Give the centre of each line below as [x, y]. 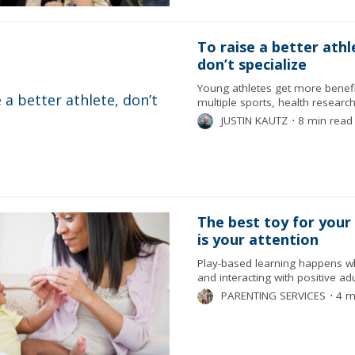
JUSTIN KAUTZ [254, 120]
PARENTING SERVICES [273, 296]
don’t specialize [252, 64]
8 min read [323, 120]
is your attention [258, 239]
